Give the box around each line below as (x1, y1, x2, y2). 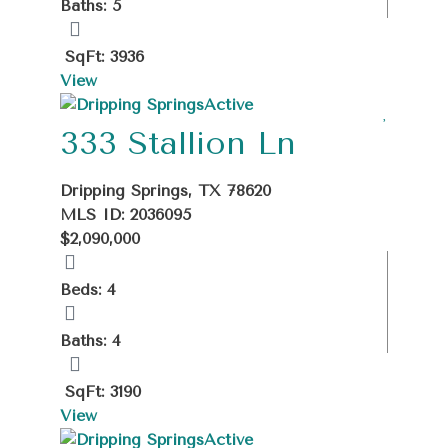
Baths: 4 (60, 330, 121, 350)
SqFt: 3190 (65, 381, 141, 401)
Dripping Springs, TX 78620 (60, 180, 271, 200)
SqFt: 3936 (65, 46, 144, 66)
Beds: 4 (60, 279, 116, 299)
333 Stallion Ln (60, 124, 296, 162)
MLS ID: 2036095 (60, 204, 191, 224)
